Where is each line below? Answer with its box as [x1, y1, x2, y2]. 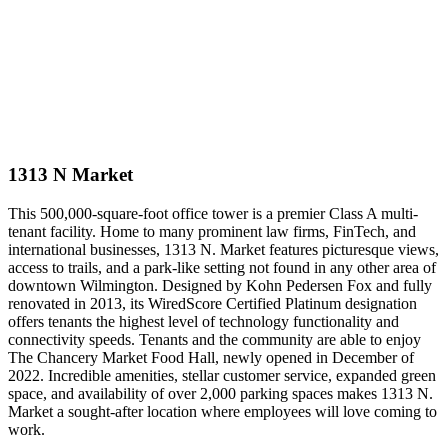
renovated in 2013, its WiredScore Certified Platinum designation [8, 295, 417, 313]
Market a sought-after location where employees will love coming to [8, 403, 437, 421]
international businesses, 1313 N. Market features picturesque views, [8, 241, 439, 259]
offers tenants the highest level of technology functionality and [8, 313, 399, 331]
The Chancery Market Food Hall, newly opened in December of [8, 349, 414, 367]
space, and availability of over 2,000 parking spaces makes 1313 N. [8, 385, 433, 403]
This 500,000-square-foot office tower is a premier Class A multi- [8, 205, 418, 223]
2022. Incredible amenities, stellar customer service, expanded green [8, 367, 436, 385]
